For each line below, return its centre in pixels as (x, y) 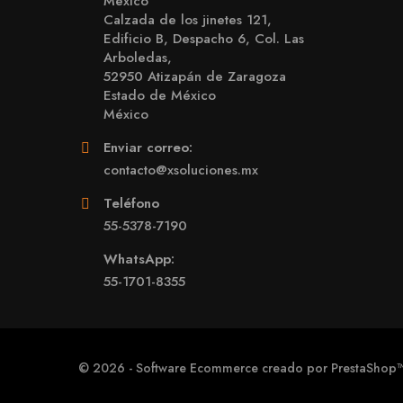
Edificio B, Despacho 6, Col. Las (204, 39)
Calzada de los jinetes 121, (188, 20)
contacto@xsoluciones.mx (181, 170)
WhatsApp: (139, 259)
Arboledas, (138, 58)
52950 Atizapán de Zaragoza (195, 76)
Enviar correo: (148, 148)
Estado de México (160, 95)
